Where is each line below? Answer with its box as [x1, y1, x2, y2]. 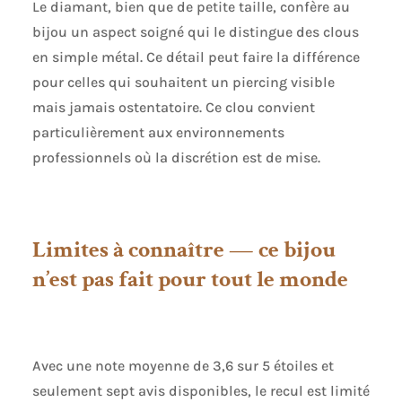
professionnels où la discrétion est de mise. [31, 149, 320, 167]
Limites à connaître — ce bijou [31, 234, 336, 266]
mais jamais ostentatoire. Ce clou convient [31, 99, 315, 117]
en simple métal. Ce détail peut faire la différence [31, 48, 360, 66]
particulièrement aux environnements [31, 124, 284, 142]
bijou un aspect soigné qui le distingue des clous [31, 23, 359, 41]
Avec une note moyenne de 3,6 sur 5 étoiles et [31, 357, 334, 375]
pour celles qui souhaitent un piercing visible [31, 74, 335, 92]
